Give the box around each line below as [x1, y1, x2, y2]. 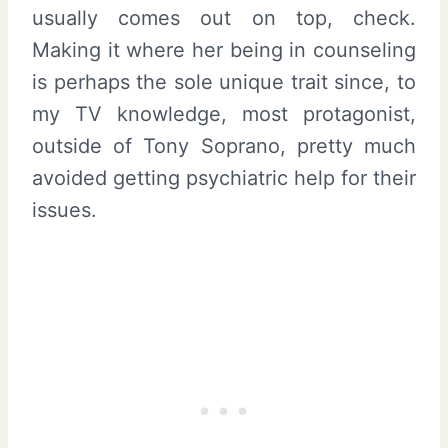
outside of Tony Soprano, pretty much [32, 134, 416, 158]
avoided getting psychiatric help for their [32, 166, 416, 190]
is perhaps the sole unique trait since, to [32, 70, 416, 94]
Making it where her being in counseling [32, 38, 416, 62]
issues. [32, 198, 97, 222]
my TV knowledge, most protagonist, [32, 102, 416, 126]
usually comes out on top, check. [32, 6, 416, 30]
